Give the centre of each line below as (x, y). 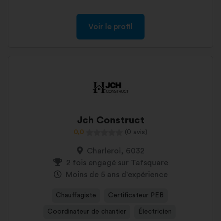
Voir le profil (110, 27)
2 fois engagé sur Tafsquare (117, 163)
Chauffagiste (76, 195)
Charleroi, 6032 (115, 151)
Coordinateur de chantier (87, 212)
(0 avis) (136, 132)
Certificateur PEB (136, 195)
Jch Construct (110, 120)
